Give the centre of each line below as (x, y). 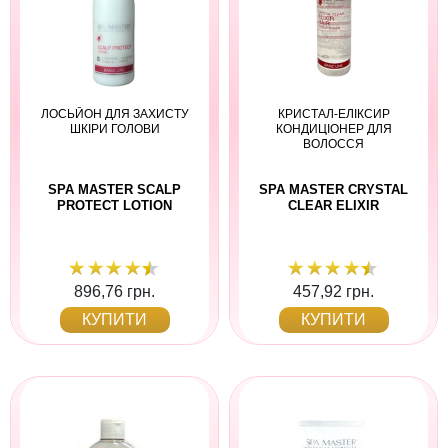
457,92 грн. (333, 291)
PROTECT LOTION (114, 206)
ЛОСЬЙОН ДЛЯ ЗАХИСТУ (114, 114)
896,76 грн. (114, 291)
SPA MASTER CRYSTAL (333, 190)
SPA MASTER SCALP (114, 190)
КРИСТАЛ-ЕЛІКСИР (333, 114)
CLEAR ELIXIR (333, 206)
